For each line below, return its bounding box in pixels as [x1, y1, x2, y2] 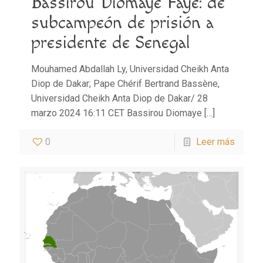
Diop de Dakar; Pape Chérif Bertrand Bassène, [31, 77, 220, 89]
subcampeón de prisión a [31, 12, 214, 33]
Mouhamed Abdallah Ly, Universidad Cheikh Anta [31, 63, 229, 75]
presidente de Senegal [31, 32, 190, 53]
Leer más [196, 136, 235, 147]
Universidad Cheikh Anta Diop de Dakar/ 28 [31, 92, 208, 104]
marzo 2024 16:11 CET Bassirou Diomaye [31, 107, 202, 119]
